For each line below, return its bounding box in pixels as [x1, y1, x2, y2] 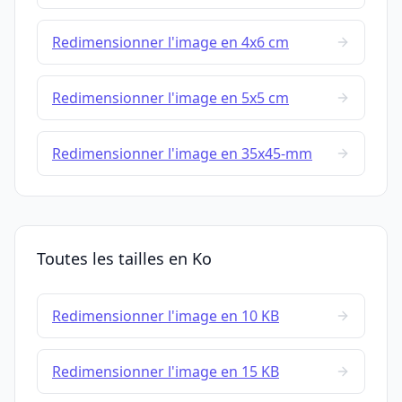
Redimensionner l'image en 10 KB [52, 306, 279, 327]
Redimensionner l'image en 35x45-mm [52, 144, 312, 164]
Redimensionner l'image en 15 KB [52, 362, 279, 382]
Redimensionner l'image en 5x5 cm [52, 88, 289, 109]
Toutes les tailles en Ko [37, 248, 212, 270]
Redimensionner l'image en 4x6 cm [52, 32, 289, 53]
